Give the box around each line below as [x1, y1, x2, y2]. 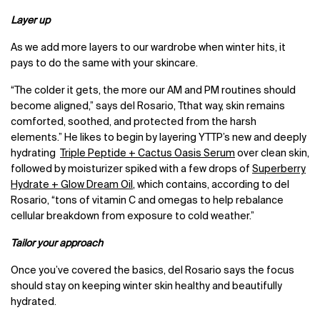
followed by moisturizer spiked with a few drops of [11, 164, 252, 175]
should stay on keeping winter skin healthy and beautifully [11, 281, 282, 292]
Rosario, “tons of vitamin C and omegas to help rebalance [11, 196, 284, 206]
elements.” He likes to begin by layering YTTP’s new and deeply [11, 133, 306, 144]
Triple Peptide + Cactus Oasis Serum [60, 149, 235, 159]
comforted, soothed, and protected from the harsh [11, 117, 256, 128]
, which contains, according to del [133, 180, 289, 191]
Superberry [252, 164, 306, 175]
